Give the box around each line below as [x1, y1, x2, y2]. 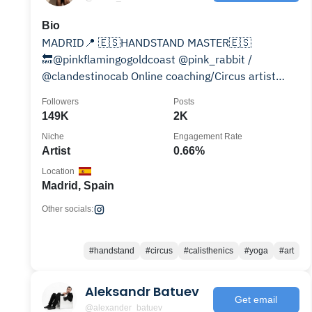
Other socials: [42, 204, 93, 214]
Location [42, 166, 75, 176]
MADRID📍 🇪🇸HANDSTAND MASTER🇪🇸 [42, 36, 251, 49]
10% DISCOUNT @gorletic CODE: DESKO [42, 86, 246, 100]
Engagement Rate [173, 132, 242, 141]
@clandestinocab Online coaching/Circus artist [42, 69, 131, 83]
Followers [42, 97, 79, 107]
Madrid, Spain [42, 180, 114, 192]
